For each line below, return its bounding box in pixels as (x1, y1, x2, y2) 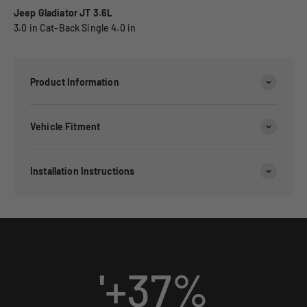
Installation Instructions (30, 165, 135, 177)
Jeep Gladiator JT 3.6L (14, 7, 113, 19)
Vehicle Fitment (30, 121, 101, 133)
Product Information (30, 76, 119, 88)
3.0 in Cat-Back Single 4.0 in (14, 22, 136, 34)
